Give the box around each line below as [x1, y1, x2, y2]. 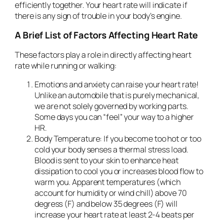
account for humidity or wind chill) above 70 [35, 187, 187, 199]
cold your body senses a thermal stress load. [35, 144, 188, 155]
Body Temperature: [35, 133, 103, 145]
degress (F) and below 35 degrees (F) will [35, 198, 178, 210]
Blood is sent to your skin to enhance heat [35, 155, 179, 166]
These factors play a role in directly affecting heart [15, 49, 191, 60]
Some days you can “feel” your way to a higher [35, 111, 194, 123]
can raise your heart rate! [110, 79, 199, 90]
